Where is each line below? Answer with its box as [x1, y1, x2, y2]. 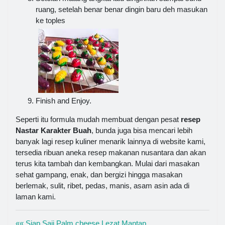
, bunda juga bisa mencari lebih [91, 126, 192, 135]
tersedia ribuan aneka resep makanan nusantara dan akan [16, 148, 206, 157]
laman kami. [16, 192, 56, 201]
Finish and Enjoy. [36, 96, 91, 105]
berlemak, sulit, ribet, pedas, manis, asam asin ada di [16, 181, 189, 190]
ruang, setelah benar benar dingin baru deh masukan [36, 5, 207, 14]
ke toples [36, 16, 65, 25]
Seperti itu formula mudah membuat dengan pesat [16, 115, 181, 124]
